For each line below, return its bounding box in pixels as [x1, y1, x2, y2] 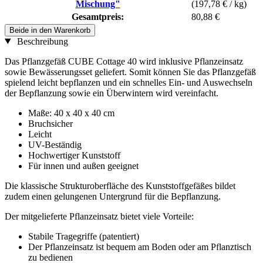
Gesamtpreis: [72, 11, 124, 22]
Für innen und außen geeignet [28, 160, 139, 171]
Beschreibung [14, 36, 68, 46]
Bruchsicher [28, 118, 73, 129]
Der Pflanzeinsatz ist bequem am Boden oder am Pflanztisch [28, 241, 251, 252]
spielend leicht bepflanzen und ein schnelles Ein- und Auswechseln [5, 77, 252, 87]
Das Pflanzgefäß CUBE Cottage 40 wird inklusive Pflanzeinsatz [5, 56, 243, 66]
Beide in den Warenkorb [9, 25, 90, 35]
